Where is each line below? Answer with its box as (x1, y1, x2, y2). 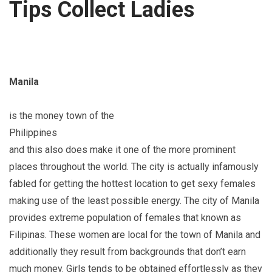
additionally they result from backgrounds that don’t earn (9, 245, 246, 257)
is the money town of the (9, 109, 114, 121)
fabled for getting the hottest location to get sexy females (9, 177, 256, 189)
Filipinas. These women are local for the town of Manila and (9, 228, 260, 240)
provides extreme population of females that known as (9, 211, 241, 223)
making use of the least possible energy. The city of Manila (9, 194, 259, 206)
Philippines (9, 126, 57, 138)
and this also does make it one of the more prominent (9, 143, 236, 155)
